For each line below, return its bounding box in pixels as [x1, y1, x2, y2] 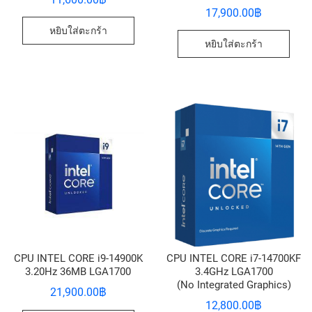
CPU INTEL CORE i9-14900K [13, 251, 143, 265]
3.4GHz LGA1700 [194, 265, 273, 278]
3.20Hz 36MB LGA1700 [25, 265, 132, 278]
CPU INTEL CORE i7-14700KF [166, 251, 302, 265]
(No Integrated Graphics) [176, 278, 291, 291]
